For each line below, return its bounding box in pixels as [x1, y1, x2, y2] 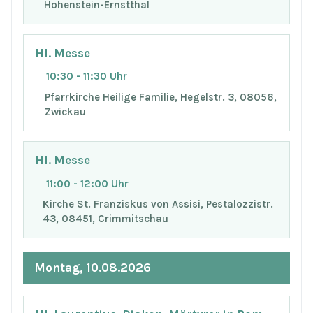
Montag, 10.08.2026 [34, 261, 151, 275]
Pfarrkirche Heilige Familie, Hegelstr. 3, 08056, [44, 91, 277, 104]
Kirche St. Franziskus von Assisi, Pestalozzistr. [42, 198, 273, 211]
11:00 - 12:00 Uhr [46, 177, 129, 190]
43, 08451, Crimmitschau [42, 212, 168, 226]
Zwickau [44, 105, 86, 119]
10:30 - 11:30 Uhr [46, 70, 127, 83]
